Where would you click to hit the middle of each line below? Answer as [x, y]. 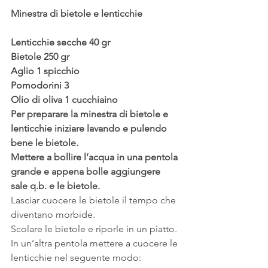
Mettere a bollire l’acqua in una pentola [95, 157]
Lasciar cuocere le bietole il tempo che [95, 200]
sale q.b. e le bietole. [55, 185]
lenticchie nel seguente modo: [77, 257]
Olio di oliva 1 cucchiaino [64, 99]
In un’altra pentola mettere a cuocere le [95, 243]
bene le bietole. [45, 142]
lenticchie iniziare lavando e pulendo [90, 128]
